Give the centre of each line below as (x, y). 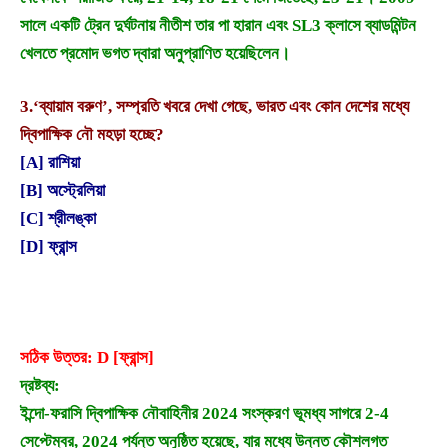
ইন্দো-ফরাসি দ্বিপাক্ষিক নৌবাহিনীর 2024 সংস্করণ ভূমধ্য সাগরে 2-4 (204, 413)
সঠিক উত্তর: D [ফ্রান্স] (87, 357)
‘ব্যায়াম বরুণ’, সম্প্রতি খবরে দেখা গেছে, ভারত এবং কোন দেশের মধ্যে (221, 107)
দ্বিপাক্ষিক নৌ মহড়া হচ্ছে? (92, 135)
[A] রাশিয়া (50, 163)
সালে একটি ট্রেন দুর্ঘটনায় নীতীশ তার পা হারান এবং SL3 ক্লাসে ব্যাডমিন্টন (218, 25)
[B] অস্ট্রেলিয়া (62, 191)
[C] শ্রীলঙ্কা (58, 219)
